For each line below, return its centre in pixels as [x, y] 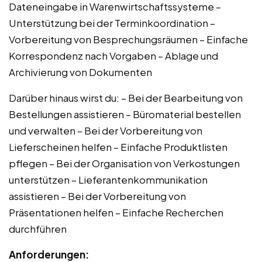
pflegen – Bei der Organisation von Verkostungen [124, 163]
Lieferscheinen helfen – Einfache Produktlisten [118, 146]
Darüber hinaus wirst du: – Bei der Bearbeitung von [126, 97]
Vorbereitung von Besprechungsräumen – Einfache [128, 39]
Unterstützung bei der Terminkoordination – [112, 23]
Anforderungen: [49, 254]
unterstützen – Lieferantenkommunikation [108, 179]
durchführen [38, 228]
